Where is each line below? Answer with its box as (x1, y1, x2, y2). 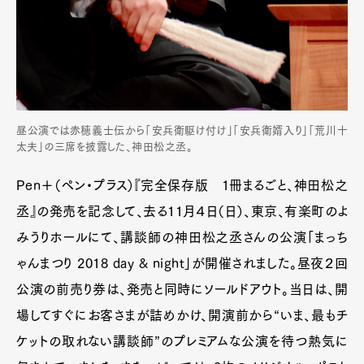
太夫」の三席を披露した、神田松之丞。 (16, 141, 193, 153)
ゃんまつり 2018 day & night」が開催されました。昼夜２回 (16, 257, 348, 271)
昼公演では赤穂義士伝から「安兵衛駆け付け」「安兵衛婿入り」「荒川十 (16, 125, 348, 136)
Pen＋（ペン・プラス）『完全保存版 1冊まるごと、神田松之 (16, 179, 348, 193)
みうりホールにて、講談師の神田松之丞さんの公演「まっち (16, 231, 348, 245)
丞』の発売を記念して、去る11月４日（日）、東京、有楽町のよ (16, 205, 348, 219)
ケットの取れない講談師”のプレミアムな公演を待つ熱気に (16, 335, 348, 349)
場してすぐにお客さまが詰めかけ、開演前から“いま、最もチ (16, 309, 348, 323)
